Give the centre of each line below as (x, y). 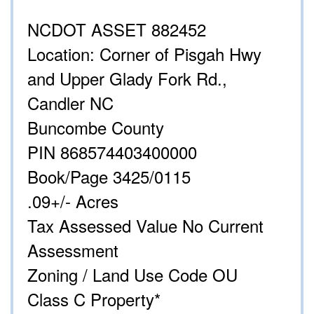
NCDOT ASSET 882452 (117, 29)
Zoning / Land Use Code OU (132, 275)
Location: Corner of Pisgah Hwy (144, 54)
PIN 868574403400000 (112, 152)
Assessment (73, 250)
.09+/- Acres (73, 201)
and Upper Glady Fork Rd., (127, 78)
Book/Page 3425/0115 (109, 177)
